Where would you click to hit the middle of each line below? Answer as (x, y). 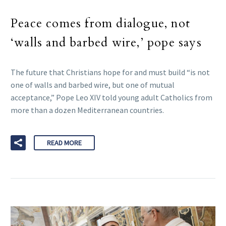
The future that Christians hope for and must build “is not (110, 72)
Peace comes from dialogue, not (101, 23)
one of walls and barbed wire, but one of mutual (93, 84)
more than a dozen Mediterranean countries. (87, 110)
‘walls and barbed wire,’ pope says (106, 42)
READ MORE (64, 143)
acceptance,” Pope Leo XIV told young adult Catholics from (111, 97)
